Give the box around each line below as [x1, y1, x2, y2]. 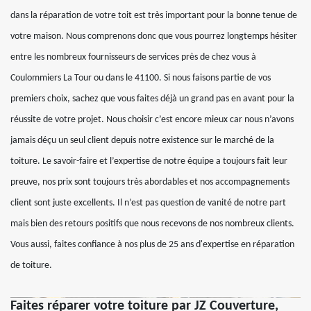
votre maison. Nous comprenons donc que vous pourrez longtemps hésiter [10, 31, 297, 42]
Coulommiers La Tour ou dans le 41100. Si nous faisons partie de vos [10, 73, 271, 83]
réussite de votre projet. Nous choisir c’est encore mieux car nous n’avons [10, 115, 294, 125]
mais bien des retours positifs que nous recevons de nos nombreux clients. [10, 219, 294, 229]
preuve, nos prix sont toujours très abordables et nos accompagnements [10, 177, 289, 187]
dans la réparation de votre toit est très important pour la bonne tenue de [10, 10, 297, 21]
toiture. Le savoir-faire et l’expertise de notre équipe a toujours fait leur [10, 156, 287, 167]
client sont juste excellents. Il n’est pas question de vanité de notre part [10, 198, 286, 208]
